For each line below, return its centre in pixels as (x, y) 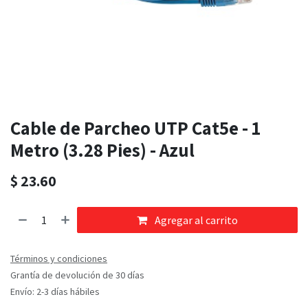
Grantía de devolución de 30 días (77, 275)
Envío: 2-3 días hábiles (55, 292)
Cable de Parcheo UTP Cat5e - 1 (135, 128)
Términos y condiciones (59, 259)
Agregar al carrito (196, 220)
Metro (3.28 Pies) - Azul (102, 150)
